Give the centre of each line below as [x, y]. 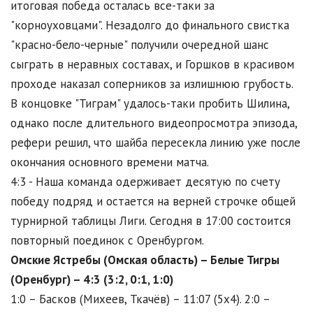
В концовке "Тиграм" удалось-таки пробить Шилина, [150, 104]
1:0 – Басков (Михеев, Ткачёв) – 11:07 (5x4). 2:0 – [140, 299]
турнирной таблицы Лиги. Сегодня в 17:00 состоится [151, 221]
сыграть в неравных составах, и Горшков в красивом [152, 65]
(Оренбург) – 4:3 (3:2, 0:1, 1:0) [92, 280]
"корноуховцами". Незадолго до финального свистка [150, 26]
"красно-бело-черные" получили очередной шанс [140, 45]
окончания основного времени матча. [110, 162]
